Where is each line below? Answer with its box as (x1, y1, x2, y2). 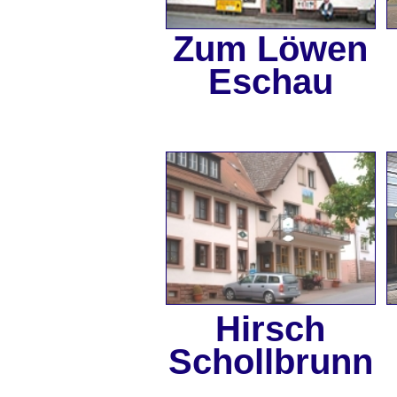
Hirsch (215, 309, 325, 348)
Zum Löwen (173, 29, 368, 68)
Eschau (207, 62, 333, 101)
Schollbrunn (167, 342, 373, 381)
